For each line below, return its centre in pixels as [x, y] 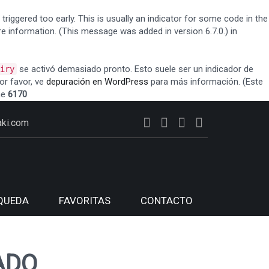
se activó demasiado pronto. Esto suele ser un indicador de [135, 69]
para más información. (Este [206, 82]
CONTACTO [167, 201]
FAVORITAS [85, 201]
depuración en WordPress [97, 82]
